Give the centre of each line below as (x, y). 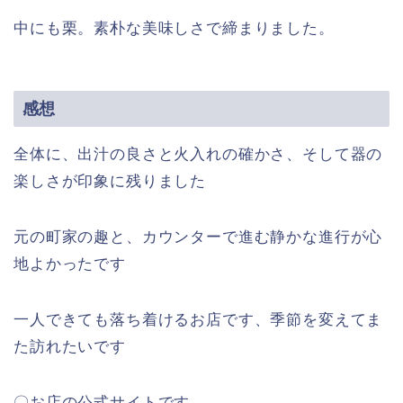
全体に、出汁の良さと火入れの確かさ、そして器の (198, 155)
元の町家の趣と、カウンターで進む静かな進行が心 (198, 237)
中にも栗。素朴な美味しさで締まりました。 (174, 28)
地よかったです (70, 264)
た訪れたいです (70, 347)
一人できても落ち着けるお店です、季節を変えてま (198, 320)
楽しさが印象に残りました (110, 182)
